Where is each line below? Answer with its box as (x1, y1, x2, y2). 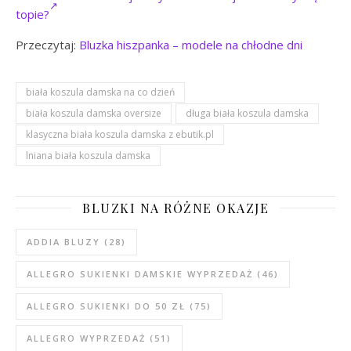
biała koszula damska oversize (26, 106, 161, 120)
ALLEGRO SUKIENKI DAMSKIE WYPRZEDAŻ (27, 267, 253, 280)
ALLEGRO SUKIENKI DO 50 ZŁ (27, 299, 186, 312)
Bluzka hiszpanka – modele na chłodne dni (79, 36, 302, 52)
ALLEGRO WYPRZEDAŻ (27, 331, 146, 344)
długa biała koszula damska (186, 106, 309, 120)
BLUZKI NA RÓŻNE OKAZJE (82, 199, 269, 216)
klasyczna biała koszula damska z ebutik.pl (26, 127, 214, 141)
